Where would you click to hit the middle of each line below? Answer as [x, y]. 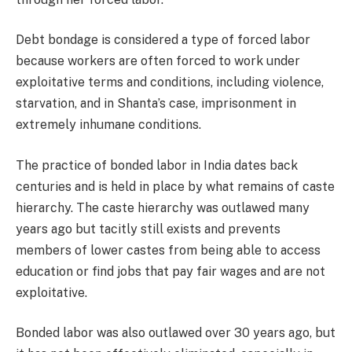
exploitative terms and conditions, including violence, [170, 82]
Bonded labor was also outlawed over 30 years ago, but [176, 333]
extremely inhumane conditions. [112, 125]
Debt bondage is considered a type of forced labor [163, 40]
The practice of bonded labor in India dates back [157, 165]
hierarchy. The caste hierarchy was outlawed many [163, 207]
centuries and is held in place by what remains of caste [175, 186]
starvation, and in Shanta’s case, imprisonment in [156, 104]
